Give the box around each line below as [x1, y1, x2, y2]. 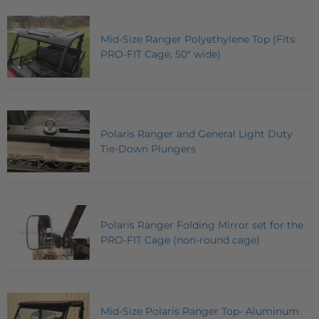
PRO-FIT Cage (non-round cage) [100, 233, 260, 246]
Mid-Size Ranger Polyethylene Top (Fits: [100, 32, 297, 46]
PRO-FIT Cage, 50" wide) [100, 47, 221, 61]
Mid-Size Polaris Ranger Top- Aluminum [100, 304, 299, 318]
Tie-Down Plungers [100, 142, 196, 155]
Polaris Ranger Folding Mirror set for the [100, 218, 303, 231]
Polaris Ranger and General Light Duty [100, 127, 293, 140]
